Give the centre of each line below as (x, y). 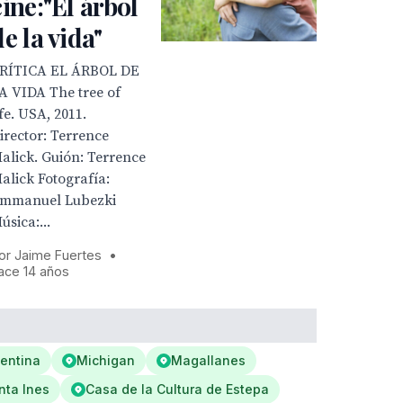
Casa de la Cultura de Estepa (177, 389)
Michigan (106, 360)
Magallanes (208, 360)
